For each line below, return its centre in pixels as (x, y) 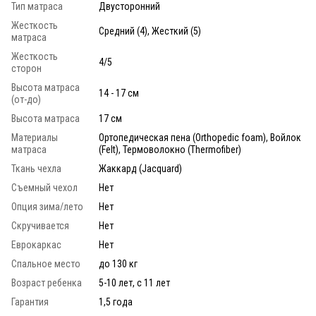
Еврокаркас (36, 245)
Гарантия (30, 302)
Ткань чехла (36, 169)
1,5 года (116, 302)
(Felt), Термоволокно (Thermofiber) (170, 150)
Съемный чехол (44, 188)
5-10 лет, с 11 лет (134, 283)
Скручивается (40, 226)
